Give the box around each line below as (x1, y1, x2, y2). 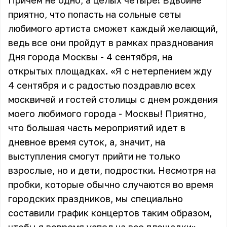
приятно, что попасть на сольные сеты (8, 9, 181, 20)
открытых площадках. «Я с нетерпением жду (8, 65, 212, 77)
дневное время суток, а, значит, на (8, 136, 165, 147)
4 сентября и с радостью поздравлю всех (8, 80, 196, 91)
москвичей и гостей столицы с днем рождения (8, 94, 218, 105)
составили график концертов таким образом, (8, 207, 212, 218)
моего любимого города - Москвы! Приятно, (8, 108, 206, 119)
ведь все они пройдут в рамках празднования (8, 37, 213, 48)
